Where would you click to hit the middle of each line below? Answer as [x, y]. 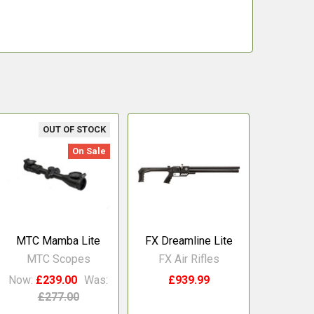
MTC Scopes [58, 259]
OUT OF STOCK [75, 129]
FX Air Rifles [189, 259]
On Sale [89, 151]
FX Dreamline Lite [189, 241]
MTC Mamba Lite [59, 241]
